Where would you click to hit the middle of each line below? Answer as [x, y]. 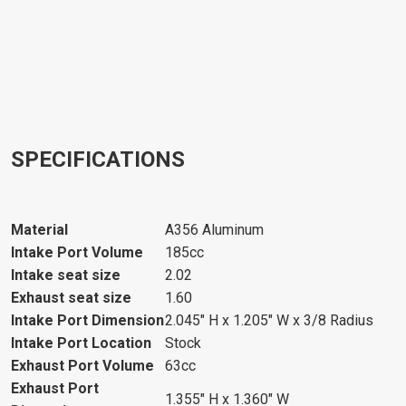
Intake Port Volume [77, 252]
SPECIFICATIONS [98, 160]
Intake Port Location [81, 343]
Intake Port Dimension [87, 320]
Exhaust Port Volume [82, 365]
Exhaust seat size [71, 297]
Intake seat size [66, 275]
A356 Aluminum [214, 229]
